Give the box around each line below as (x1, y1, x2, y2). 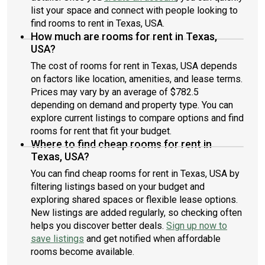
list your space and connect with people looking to (31, 5, 238, 16)
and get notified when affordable (84, 233, 221, 244)
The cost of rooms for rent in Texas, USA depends (31, 60, 237, 72)
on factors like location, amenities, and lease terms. (31, 73, 243, 85)
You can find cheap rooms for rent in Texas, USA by (31, 168, 240, 179)
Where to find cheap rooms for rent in (31, 138, 212, 150)
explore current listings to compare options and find (31, 112, 244, 124)
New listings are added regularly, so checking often (31, 207, 242, 218)
